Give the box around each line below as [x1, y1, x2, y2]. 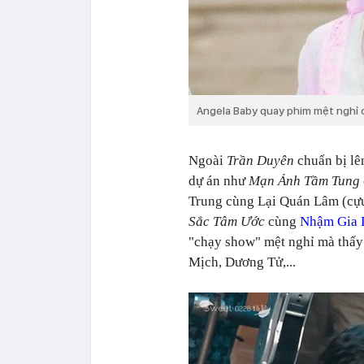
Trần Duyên [227, 152, 294, 168]
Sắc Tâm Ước [188, 213, 265, 229]
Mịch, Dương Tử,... [188, 253, 296, 270]
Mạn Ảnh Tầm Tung [249, 172, 360, 188]
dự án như [188, 172, 249, 188]
